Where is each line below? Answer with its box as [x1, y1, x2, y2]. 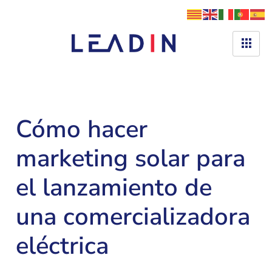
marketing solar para [16, 142, 245, 175]
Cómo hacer [16, 113, 148, 146]
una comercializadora [16, 200, 250, 233]
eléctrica [16, 229, 109, 262]
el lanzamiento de [16, 171, 212, 204]
